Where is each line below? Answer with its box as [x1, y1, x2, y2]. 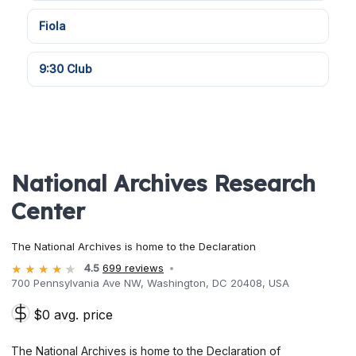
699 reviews [103, 261, 164, 275]
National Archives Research [11, 169, 315, 197]
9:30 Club [39, 62, 92, 75]
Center [11, 197, 85, 225]
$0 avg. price [33, 307, 113, 323]
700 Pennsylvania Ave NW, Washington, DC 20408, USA [11, 277, 289, 290]
